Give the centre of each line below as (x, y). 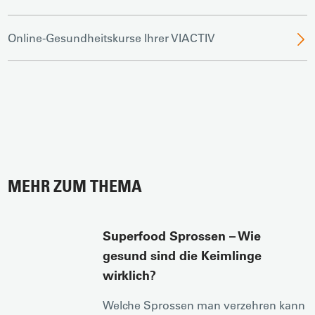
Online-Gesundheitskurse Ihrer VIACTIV (112, 38)
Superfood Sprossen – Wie (182, 236)
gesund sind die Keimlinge (182, 255)
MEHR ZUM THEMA (75, 185)
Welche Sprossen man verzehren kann (204, 305)
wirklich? (130, 275)
